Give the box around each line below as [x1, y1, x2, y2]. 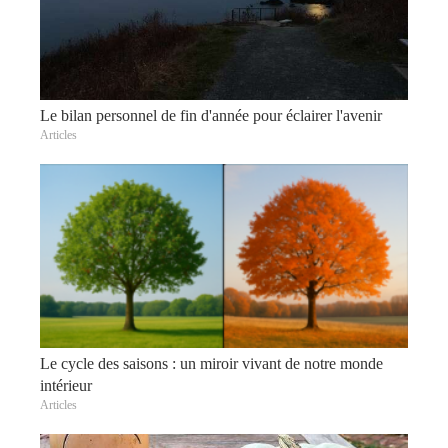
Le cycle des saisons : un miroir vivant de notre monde [40, 354, 383, 372]
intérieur [40, 376, 92, 394]
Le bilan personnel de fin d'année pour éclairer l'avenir [40, 106, 382, 124]
